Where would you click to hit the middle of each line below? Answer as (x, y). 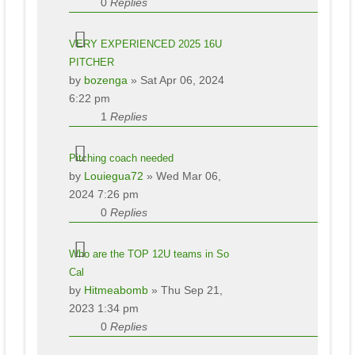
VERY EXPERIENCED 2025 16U (145, 44)
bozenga (105, 80)
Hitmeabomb (116, 290)
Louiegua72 (113, 176)
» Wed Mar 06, (182, 176)
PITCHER (91, 62)
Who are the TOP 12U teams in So (149, 254)
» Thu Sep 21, (185, 290)
